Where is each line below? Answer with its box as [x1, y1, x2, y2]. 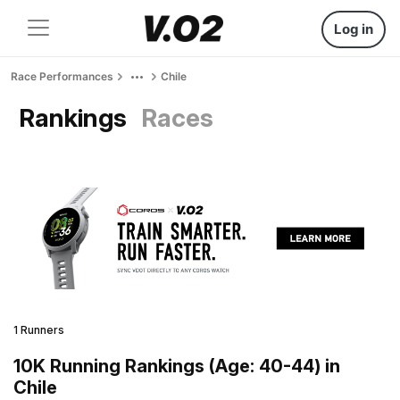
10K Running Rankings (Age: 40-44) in [13, 354, 340, 377]
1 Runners [13, 322, 64, 337]
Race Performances [11, 70, 113, 83]
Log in [334, 21, 373, 37]
